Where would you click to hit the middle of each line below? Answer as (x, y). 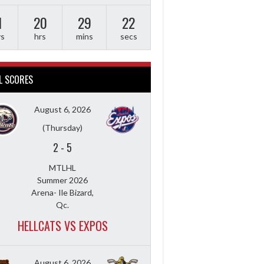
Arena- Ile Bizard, (62, 192)
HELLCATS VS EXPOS (62, 225)
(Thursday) (62, 127)
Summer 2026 (62, 180)
